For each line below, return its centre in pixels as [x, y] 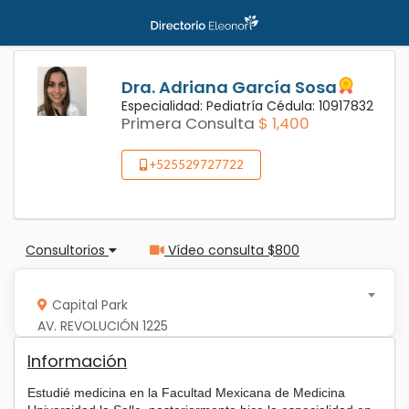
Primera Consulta [188, 123]
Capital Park [89, 304]
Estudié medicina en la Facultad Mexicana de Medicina [186, 393]
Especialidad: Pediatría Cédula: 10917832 [247, 106]
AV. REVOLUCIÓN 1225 [102, 325]
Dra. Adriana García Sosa [229, 87]
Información [77, 362]
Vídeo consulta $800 [232, 251]
